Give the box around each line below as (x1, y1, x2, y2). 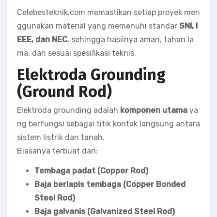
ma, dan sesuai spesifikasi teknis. (17, 48, 136, 58)
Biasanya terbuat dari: (17, 146, 98, 155)
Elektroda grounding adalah (17, 105, 120, 115)
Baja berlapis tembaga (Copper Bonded (34, 179, 186, 189)
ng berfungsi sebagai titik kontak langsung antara (17, 119, 200, 128)
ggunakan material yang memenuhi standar (17, 21, 179, 31)
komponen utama (120, 105, 187, 115)
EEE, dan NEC (17, 35, 67, 44)
